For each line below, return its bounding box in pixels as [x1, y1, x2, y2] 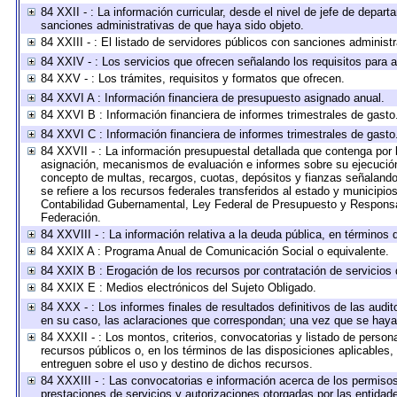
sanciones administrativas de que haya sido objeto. [40, 19, 304, 32]
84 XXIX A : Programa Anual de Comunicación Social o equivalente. [40, 245, 389, 258]
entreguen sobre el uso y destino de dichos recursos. [40, 357, 313, 370]
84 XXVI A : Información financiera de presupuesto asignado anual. [40, 91, 385, 105]
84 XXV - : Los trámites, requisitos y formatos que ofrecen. [40, 72, 345, 85]
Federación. [40, 211, 101, 224]
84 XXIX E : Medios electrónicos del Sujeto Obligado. [40, 281, 316, 294]
